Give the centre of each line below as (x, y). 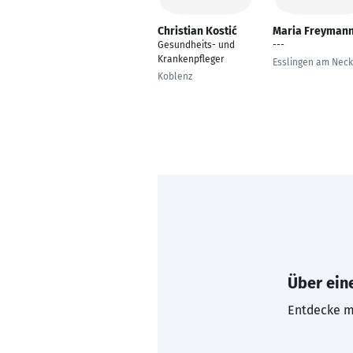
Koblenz (175, 76)
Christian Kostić (197, 31)
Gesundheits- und (196, 45)
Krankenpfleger (191, 59)
